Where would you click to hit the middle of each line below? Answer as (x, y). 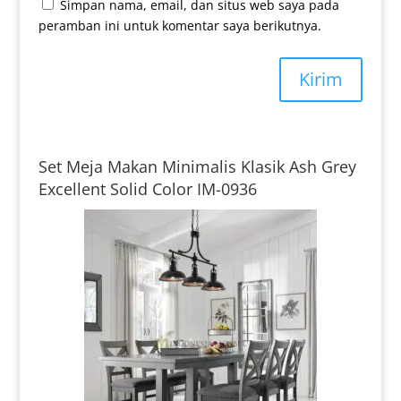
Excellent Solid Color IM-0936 (147, 188)
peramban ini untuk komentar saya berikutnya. (179, 25)
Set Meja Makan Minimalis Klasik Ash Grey (197, 166)
